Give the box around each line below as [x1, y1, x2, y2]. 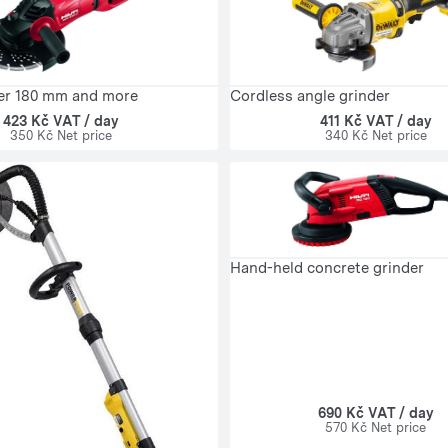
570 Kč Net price [325, 420, 426, 436]
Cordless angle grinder [230, 87, 390, 106]
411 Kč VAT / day [319, 113, 432, 130]
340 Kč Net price [324, 128, 427, 144]
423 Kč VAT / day [2, 112, 119, 129]
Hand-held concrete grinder [230, 258, 424, 277]
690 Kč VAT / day [317, 405, 434, 422]
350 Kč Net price [9, 127, 112, 143]
